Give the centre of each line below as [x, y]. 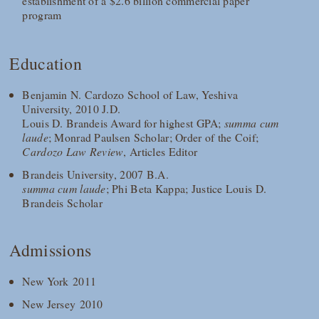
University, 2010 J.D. [72, 108]
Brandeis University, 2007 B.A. [95, 174]
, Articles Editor [161, 151]
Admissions [51, 250]
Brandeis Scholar [62, 202]
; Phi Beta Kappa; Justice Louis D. [186, 188]
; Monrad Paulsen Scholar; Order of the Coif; [153, 137]
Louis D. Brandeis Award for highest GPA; [123, 122]
